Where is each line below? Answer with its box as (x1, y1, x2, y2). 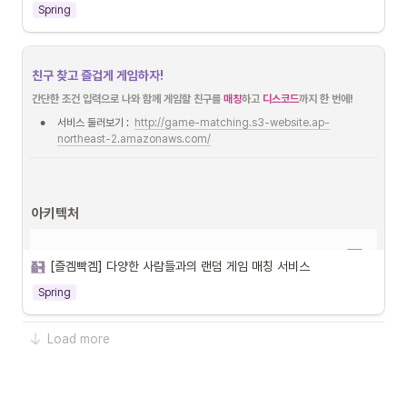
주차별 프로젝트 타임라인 (57, 2, 183, 17)
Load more (47, 331, 110, 346)
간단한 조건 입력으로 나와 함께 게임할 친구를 (32, 92, 223, 105)
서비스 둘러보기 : (57, 115, 134, 129)
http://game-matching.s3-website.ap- (134, 115, 330, 129)
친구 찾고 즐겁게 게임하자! (32, 67, 164, 83)
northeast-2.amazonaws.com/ (57, 132, 211, 145)
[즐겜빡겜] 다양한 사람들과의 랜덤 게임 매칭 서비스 (50, 258, 310, 273)
